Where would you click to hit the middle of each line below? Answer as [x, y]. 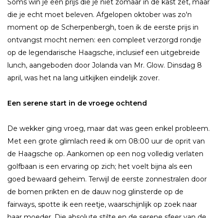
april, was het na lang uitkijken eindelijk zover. [83, 78]
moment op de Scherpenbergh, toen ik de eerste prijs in [103, 27]
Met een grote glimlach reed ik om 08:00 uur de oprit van [106, 141]
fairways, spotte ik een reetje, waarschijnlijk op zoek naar [102, 205]
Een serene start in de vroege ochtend [77, 103]
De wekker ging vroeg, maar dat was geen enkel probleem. [109, 129]
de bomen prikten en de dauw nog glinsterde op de [95, 192]
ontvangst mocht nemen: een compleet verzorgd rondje [104, 40]
